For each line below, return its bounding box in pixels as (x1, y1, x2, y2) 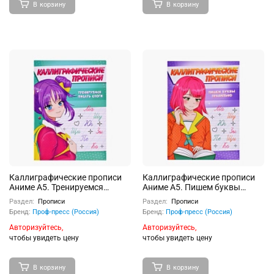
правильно (143, 192, 187, 202)
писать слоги (9, 192, 62, 202)
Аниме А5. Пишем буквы (143, 182, 240, 192)
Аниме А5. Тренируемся (9, 182, 103, 192)
